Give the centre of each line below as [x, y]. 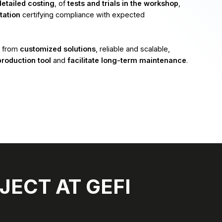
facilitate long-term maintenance [127, 60]
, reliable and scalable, [133, 49]
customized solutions [58, 49]
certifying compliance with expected [83, 15]
